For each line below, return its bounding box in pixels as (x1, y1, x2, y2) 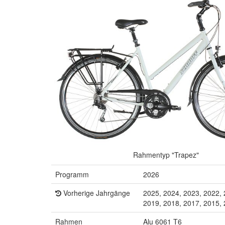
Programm (55, 169, 89, 179)
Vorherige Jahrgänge (61, 187, 130, 198)
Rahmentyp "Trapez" (133, 149, 199, 160)
